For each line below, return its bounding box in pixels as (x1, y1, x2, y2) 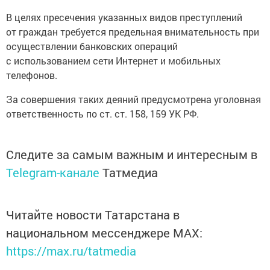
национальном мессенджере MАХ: (6, 225, 202, 241)
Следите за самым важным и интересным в (6, 146, 257, 163)
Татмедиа (102, 165, 158, 181)
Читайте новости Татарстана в (6, 207, 180, 223)
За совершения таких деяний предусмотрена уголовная (6, 93, 261, 106)
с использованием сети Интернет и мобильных (6, 54, 221, 67)
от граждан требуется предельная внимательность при (6, 25, 259, 39)
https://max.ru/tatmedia (6, 243, 136, 259)
